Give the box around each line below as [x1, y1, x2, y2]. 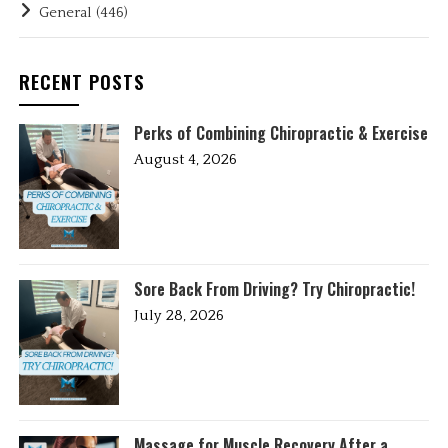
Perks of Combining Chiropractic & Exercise [134, 121, 429, 146]
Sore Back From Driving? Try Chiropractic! [134, 277, 416, 302]
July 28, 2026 [134, 307, 225, 325]
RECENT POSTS [19, 67, 146, 96]
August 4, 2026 [134, 151, 238, 169]
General [39, 4, 92, 22]
